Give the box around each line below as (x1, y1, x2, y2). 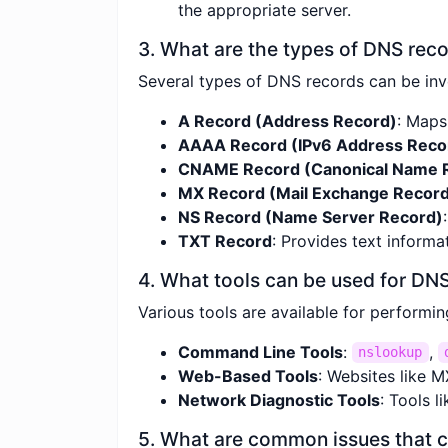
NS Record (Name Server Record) (178, 206, 443, 227)
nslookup (358, 344, 423, 361)
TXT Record (178, 230, 272, 251)
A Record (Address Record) (178, 110, 397, 131)
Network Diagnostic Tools (178, 389, 380, 410)
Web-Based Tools (178, 365, 318, 386)
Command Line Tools (178, 341, 343, 362)
